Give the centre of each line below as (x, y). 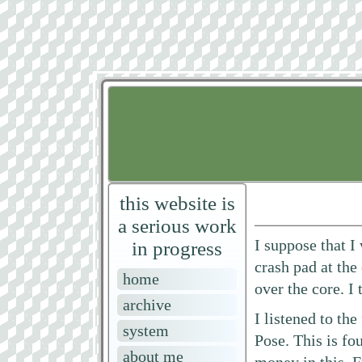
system (146, 331)
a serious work (177, 226)
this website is (177, 204)
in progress (177, 249)
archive (147, 305)
